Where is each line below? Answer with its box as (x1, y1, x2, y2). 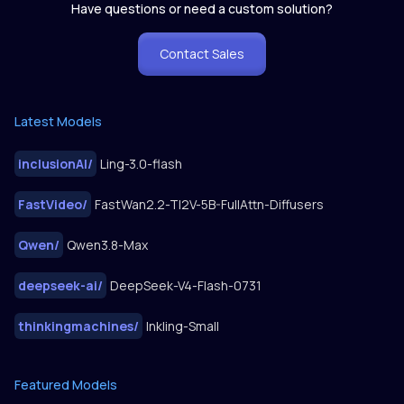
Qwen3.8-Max (67, 236, 148, 254)
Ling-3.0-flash (100, 155, 182, 173)
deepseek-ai (18, 277, 97, 295)
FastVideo (18, 196, 82, 214)
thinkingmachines (18, 317, 133, 335)
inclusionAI (18, 155, 87, 173)
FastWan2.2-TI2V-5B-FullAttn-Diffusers (95, 196, 324, 214)
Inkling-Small (146, 317, 219, 335)
